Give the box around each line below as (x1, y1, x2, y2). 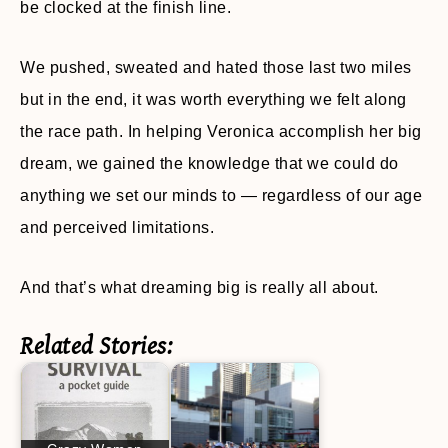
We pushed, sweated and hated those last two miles (20, 59, 412, 76)
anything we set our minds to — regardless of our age (20, 187, 422, 204)
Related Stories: (20, 332, 172, 361)
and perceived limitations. (20, 219, 214, 236)
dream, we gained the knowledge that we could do (20, 155, 399, 172)
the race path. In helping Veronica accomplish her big (20, 123, 422, 140)
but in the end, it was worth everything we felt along (20, 91, 407, 108)
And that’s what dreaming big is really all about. (20, 279, 379, 296)
